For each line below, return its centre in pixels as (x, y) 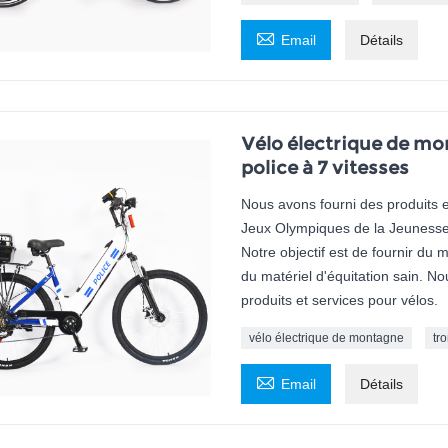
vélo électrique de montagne (326, 338)
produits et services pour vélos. (339, 300)
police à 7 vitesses (324, 168)
